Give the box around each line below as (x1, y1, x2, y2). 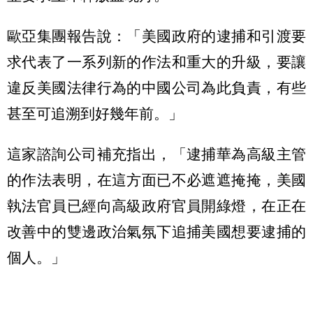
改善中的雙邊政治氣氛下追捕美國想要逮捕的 (7, 223, 306, 240)
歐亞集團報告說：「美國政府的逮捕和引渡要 (7, 27, 306, 44)
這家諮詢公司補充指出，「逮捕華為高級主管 (7, 145, 306, 162)
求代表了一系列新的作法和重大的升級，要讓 (7, 53, 306, 70)
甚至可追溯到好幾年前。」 (7, 105, 183, 122)
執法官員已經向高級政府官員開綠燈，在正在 (7, 197, 306, 214)
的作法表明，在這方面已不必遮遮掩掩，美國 (7, 171, 306, 188)
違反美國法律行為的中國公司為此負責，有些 (7, 79, 306, 96)
